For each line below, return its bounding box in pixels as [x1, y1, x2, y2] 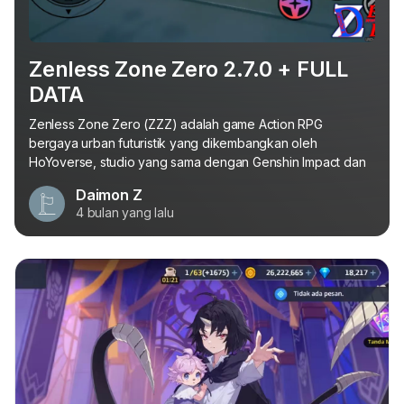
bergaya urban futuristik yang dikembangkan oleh [29, 135, 317, 151]
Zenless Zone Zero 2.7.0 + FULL [29, 56, 348, 82]
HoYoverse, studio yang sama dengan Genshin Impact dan [29, 154, 366, 170]
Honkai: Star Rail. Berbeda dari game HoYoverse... [29, 173, 316, 188]
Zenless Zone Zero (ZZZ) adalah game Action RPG [29, 116, 323, 132]
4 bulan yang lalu [76, 205, 174, 220]
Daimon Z [76, 186, 142, 204]
